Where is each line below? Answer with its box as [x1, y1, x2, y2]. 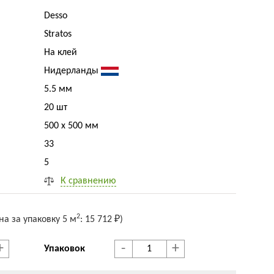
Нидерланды [44, 66, 102, 76]
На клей [44, 48, 78, 57]
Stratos [44, 29, 72, 39]
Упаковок [44, 244, 86, 254]
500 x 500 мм [44, 121, 99, 131]
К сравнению [61, 176, 117, 186]
